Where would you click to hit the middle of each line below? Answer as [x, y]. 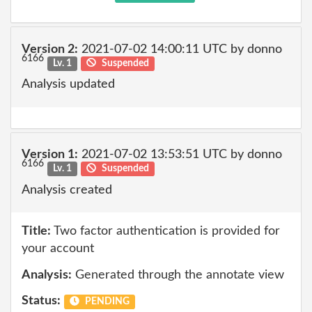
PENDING [106, 302]
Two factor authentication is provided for [165, 231]
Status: [41, 301]
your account [58, 249]
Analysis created [67, 190]
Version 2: [50, 49]
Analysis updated [68, 84]
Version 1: [50, 155]
